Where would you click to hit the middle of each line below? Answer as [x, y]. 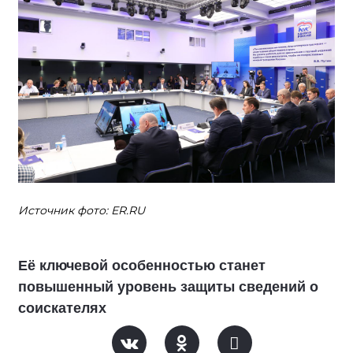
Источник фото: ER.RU [82, 211]
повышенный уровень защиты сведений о [168, 287]
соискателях [62, 308]
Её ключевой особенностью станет [142, 266]
